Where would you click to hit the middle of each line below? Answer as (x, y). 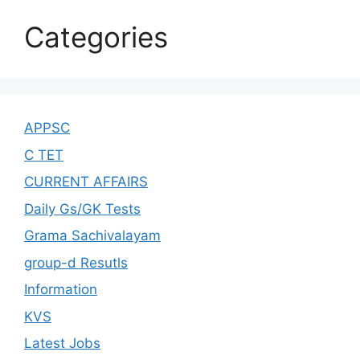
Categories (96, 37)
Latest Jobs (62, 344)
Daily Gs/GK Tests (82, 209)
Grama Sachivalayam (92, 236)
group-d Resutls (76, 262)
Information (61, 290)
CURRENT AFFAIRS (86, 182)
